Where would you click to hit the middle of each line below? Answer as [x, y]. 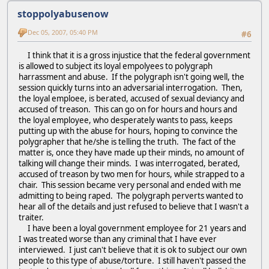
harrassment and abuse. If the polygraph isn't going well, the [131, 77]
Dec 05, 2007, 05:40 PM [63, 32]
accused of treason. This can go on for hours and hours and [128, 110]
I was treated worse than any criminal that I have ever [118, 239]
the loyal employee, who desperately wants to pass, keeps [125, 120]
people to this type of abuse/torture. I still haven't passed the [132, 261]
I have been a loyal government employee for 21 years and [132, 228]
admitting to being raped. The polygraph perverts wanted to [131, 196]
